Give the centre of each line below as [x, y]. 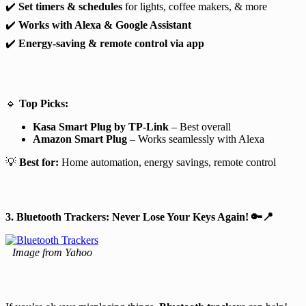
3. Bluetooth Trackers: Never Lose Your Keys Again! [128, 217]
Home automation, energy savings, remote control [167, 162]
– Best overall [200, 126]
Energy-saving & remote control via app [111, 43]
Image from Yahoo [52, 252]
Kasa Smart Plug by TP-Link [101, 126]
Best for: [39, 162]
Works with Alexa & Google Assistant [105, 25]
